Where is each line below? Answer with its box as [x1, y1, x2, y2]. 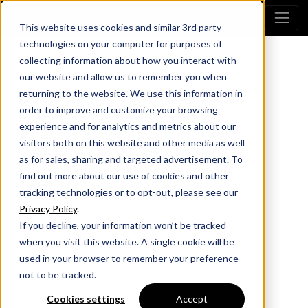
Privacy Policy [19, 203, 77, 214]
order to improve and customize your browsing [19, 104, 218, 115]
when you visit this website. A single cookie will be [19, 236, 234, 247]
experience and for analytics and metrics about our [19, 120, 236, 132]
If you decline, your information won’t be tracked [19, 219, 226, 231]
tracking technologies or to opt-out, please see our [19, 186, 238, 198]
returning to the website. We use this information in [19, 87, 243, 99]
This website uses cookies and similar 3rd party [19, 21, 221, 33]
